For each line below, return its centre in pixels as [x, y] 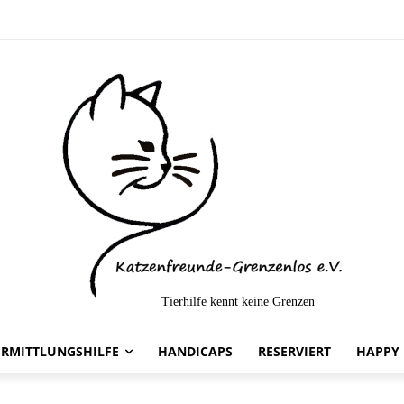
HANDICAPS [195, 351]
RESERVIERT [294, 351]
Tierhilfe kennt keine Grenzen [238, 301]
